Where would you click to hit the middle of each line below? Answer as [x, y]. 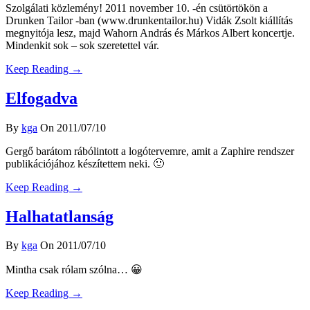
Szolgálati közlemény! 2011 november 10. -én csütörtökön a [137, 8]
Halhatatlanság [60, 216]
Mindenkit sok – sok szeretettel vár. [82, 45]
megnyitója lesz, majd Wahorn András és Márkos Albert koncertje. [150, 33]
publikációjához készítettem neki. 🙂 [85, 163]
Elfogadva [42, 98]
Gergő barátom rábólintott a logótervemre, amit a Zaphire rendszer [150, 151]
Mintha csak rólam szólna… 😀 [80, 270]
